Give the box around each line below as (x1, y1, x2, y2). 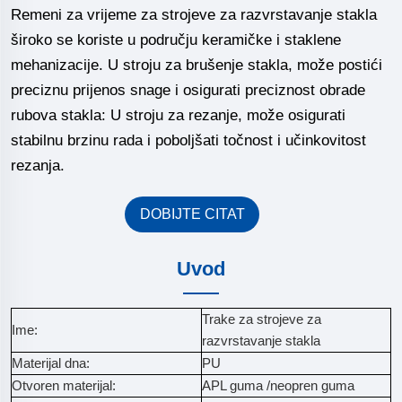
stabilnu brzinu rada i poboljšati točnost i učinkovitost (11, 132, 366, 149)
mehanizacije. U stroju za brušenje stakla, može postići (11, 57, 382, 74)
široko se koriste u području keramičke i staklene (11, 31, 341, 48)
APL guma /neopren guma (202, 378, 354, 393)
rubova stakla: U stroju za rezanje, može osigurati (11, 107, 345, 124)
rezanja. (11, 157, 65, 174)
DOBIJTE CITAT (139, 206, 245, 222)
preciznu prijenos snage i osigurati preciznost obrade (11, 82, 365, 99)
